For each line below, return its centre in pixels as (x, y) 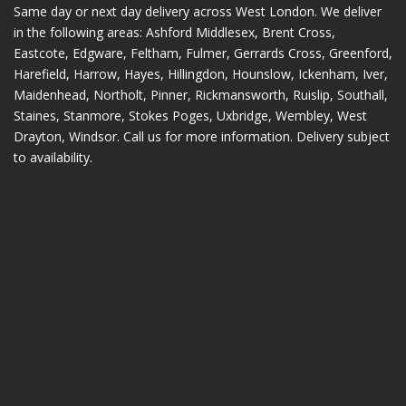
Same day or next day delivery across (124, 12)
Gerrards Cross (277, 53)
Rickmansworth (240, 95)
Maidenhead (49, 95)
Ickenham (326, 74)
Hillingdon (196, 74)
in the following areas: (79, 33)
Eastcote (39, 53)
